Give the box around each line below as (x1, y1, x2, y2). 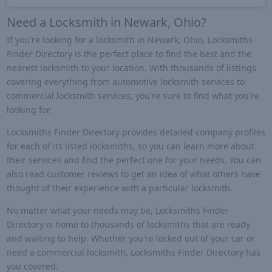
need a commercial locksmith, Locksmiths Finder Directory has (6, 246, 260, 259)
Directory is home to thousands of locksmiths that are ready (6, 219, 250, 231)
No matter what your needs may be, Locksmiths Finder (6, 205, 229, 217)
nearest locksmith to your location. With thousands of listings (6, 61, 256, 73)
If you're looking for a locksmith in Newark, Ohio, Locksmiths (6, 33, 253, 46)
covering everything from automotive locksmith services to (6, 75, 245, 87)
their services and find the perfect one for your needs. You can (6, 154, 261, 166)
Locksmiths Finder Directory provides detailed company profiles (6, 126, 265, 138)
